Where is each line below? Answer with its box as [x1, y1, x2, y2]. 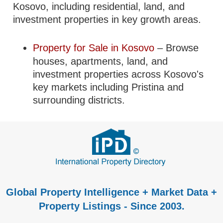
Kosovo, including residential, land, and [13, 1, 185, 12]
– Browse [157, 42, 199, 53]
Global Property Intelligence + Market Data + [6, 187, 217, 198]
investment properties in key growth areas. [13, 14, 202, 25]
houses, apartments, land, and [33, 56, 168, 67]
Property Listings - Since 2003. [38, 201, 185, 212]
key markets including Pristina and [33, 82, 184, 93]
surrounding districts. [33, 95, 125, 106]
